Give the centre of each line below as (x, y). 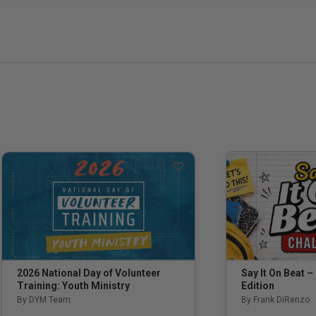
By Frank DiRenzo (275, 299)
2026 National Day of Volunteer (89, 273)
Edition (258, 285)
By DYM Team (44, 300)
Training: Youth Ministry (73, 286)
